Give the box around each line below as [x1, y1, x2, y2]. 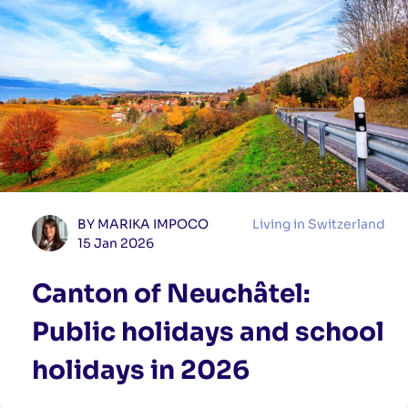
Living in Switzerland [252, 216, 385, 233]
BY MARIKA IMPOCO [77, 216, 209, 233]
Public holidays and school [32, 316, 384, 349]
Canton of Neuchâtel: [32, 278, 311, 311]
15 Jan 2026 [77, 235, 154, 252]
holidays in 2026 [32, 354, 250, 387]
